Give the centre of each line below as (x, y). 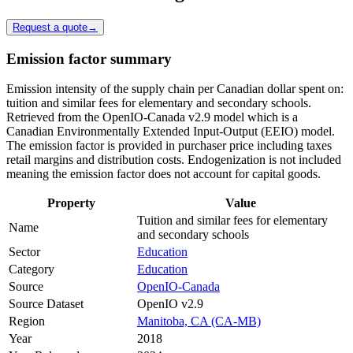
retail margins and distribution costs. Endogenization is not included (174, 160)
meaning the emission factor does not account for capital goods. (163, 174)
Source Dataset (46, 304)
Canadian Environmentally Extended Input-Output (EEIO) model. (171, 132)
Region (27, 321)
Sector (24, 252)
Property (71, 203)
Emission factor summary (89, 58)
